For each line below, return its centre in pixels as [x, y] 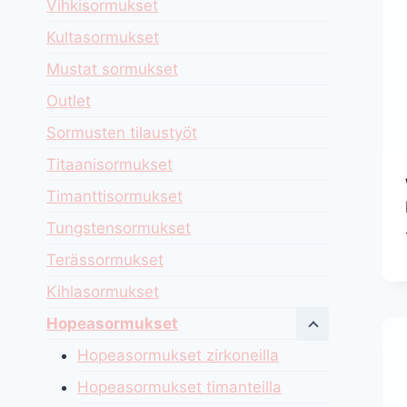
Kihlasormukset [103, 291]
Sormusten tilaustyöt [122, 132]
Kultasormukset [103, 37]
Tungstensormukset [119, 228]
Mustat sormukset [112, 69]
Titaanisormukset [109, 164]
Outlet [69, 100]
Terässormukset [105, 259]
